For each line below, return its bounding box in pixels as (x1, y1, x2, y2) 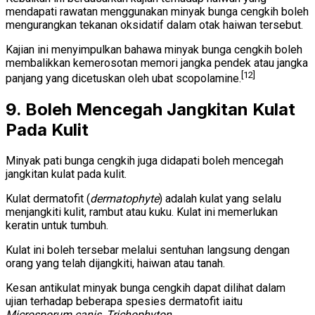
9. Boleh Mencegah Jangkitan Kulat (6, 99, 295, 120)
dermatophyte (90, 192, 159, 206)
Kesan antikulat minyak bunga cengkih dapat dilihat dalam (6, 281, 285, 295)
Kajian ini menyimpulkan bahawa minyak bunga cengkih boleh (6, 43, 302, 57)
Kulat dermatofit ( (6, 192, 90, 206)
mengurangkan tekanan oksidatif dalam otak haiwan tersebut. (6, 18, 303, 32)
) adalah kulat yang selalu (159, 192, 281, 206)
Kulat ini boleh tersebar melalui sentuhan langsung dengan (6, 243, 290, 257)
